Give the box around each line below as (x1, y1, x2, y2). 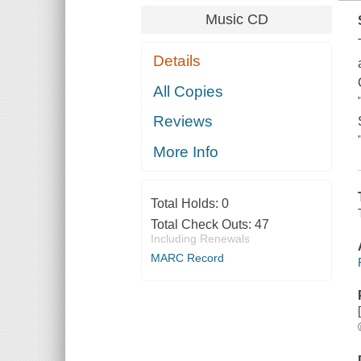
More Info (153, 143, 219, 160)
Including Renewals (150, 231, 250, 245)
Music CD (205, 10, 268, 27)
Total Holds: (150, 196, 222, 210)
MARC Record (150, 251, 224, 264)
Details (153, 52, 201, 70)
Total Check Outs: (150, 217, 255, 231)
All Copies (153, 82, 224, 100)
